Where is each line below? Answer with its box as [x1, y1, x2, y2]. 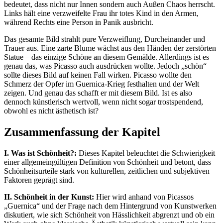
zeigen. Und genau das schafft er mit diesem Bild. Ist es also [4, 89, 192, 98]
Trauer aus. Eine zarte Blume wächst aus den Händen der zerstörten [4, 44, 216, 53]
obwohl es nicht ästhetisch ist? [4, 107, 99, 115]
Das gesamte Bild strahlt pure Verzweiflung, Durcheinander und [4, 35, 205, 44]
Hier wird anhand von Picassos [94, 192, 194, 201]
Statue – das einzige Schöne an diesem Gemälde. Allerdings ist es [4, 53, 209, 62]
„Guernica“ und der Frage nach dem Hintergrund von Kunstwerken [4, 201, 217, 210]
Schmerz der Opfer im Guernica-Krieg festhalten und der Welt [4, 80, 199, 89]
